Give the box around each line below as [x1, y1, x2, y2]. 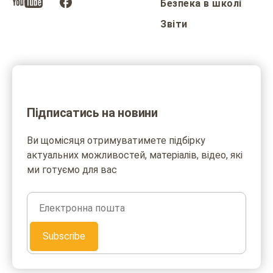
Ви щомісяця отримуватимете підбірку [27, 134, 205, 146]
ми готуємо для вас [27, 163, 117, 175]
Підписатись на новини [27, 105, 158, 120]
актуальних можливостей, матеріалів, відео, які [27, 149, 243, 161]
